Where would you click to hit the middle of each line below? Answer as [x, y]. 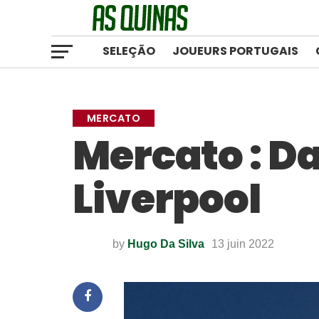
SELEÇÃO [129, 51]
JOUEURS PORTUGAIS [235, 51]
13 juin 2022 [243, 244]
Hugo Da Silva [166, 244]
